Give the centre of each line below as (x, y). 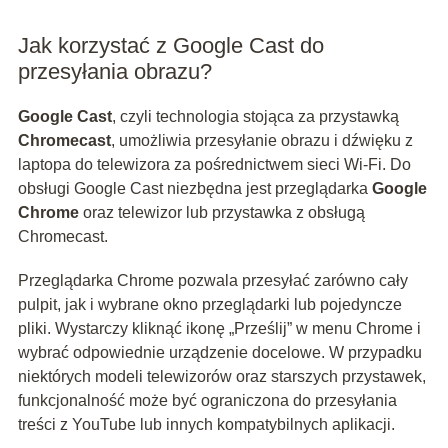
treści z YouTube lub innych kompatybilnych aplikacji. (206, 425)
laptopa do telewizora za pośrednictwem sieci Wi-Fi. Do (214, 165)
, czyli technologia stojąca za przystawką (255, 117)
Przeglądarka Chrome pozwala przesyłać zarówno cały (212, 281)
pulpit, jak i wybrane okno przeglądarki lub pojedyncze (209, 305)
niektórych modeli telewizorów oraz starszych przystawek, (221, 377)
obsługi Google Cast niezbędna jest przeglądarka (194, 189)
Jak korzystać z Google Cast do (170, 46)
